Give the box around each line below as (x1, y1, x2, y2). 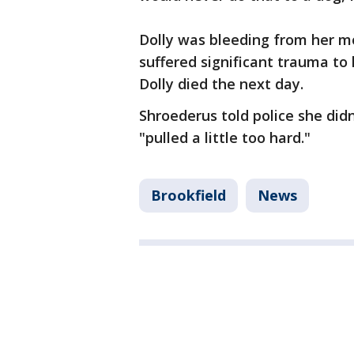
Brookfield (151, 186, 226, 205)
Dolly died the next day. (139, 74, 303, 93)
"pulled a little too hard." (139, 128, 311, 147)
